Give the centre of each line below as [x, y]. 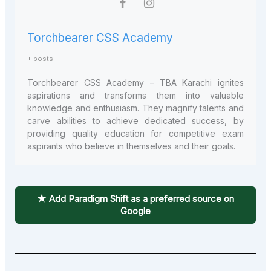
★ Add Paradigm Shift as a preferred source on [135, 198]
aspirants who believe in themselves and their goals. [132, 146]
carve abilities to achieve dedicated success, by [135, 120]
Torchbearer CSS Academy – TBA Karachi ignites [135, 82]
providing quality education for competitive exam [135, 133]
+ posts [41, 58]
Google [135, 211]
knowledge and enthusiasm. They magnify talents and [135, 108]
